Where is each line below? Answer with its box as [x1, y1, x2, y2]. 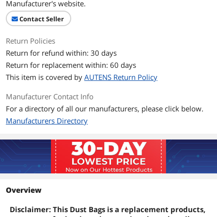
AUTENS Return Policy [84, 72, 157, 82]
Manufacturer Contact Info [6, 92, 93, 101]
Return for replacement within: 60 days [6, 60, 136, 70]
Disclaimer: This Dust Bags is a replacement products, [10, 204, 205, 214]
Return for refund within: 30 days [6, 48, 117, 58]
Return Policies [6, 36, 55, 46]
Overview [6, 185, 42, 195]
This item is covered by [6, 72, 84, 82]
